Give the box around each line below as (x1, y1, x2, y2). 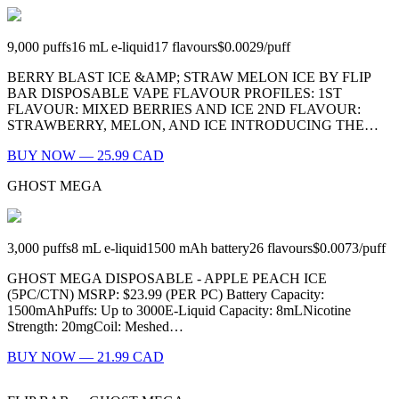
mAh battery (179, 240, 249, 256)
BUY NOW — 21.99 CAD (7, 349, 164, 365)
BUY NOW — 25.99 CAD (7, 148, 164, 164)
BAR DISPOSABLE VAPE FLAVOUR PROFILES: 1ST (7, 85, 342, 102)
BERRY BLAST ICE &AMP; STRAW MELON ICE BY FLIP (7, 69, 370, 85)
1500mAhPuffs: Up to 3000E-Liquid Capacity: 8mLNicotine (7, 303, 351, 319)
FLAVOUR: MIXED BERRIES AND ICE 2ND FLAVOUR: (7, 102, 361, 118)
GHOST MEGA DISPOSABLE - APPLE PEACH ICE (7, 271, 327, 287)
